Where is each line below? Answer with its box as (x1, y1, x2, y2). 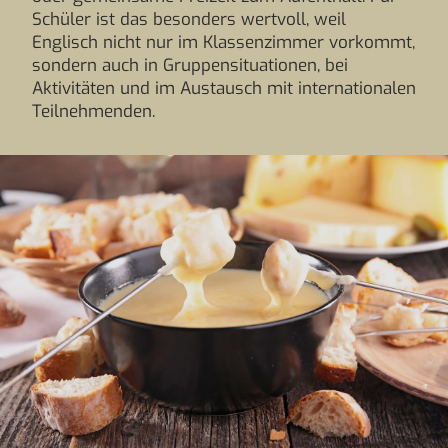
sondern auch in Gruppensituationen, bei (32, 54, 348, 77)
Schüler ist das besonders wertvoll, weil (32, 8, 346, 31)
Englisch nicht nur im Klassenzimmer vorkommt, (32, 31, 415, 54)
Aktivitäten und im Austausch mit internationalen (32, 77, 416, 100)
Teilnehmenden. (32, 100, 155, 123)
